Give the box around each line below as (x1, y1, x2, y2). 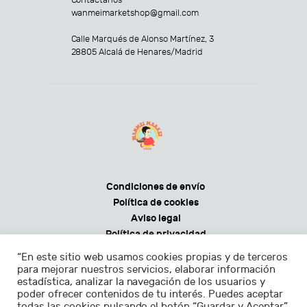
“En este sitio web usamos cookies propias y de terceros (17, 251, 288, 263)
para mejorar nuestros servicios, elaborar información (17, 263, 275, 275)
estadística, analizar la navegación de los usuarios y (17, 275, 265, 288)
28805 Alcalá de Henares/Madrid (71, 47, 203, 58)
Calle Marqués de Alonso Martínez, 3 (71, 34, 214, 45)
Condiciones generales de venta (82, 243, 230, 256)
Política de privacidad (105, 228, 206, 240)
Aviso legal (130, 212, 181, 224)
